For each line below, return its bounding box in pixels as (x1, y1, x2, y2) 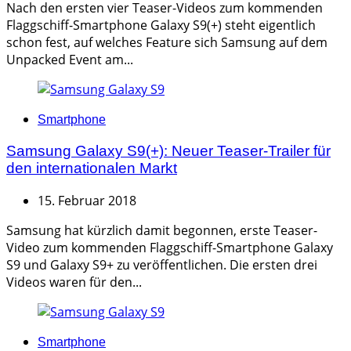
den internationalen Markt (6, 159, 177, 176)
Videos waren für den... (6, 273, 142, 291)
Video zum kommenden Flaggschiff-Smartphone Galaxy (6, 238, 333, 256)
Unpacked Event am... (6, 51, 133, 69)
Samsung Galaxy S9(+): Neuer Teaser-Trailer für (6, 142, 331, 159)
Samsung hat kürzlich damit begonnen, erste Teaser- (6, 221, 317, 239)
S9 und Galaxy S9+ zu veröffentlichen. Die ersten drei (6, 255, 317, 273)
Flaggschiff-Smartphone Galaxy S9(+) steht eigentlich (6, 16, 316, 34)
